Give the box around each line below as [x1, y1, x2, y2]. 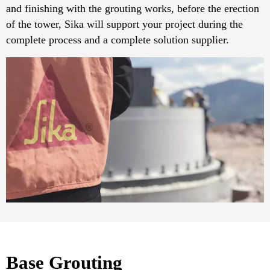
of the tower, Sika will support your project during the [6, 18, 243, 31]
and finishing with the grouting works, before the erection [6, 2, 259, 15]
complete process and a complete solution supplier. [6, 34, 229, 46]
